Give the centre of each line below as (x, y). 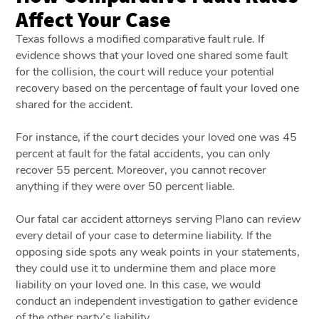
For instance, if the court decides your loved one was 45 (157, 137)
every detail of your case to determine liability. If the (144, 235)
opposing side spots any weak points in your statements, (158, 252)
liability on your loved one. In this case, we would (138, 284)
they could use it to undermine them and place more (146, 268)
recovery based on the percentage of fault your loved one (158, 88)
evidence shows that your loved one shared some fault (152, 55)
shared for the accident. (76, 104)
